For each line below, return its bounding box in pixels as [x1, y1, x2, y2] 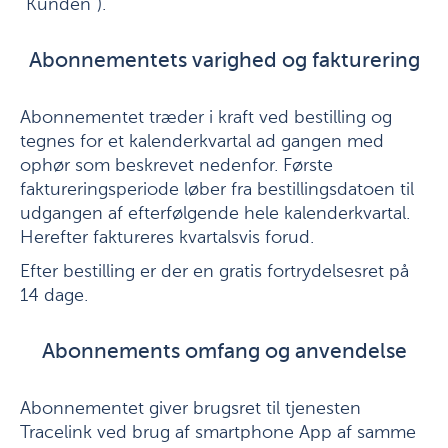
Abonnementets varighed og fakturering [28, 51, 420, 72]
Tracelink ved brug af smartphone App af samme [20, 424, 416, 442]
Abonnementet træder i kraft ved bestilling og [20, 109, 392, 127]
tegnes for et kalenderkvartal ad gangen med [20, 133, 384, 151]
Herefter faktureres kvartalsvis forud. [20, 229, 314, 247]
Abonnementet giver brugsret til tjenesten [20, 400, 361, 418]
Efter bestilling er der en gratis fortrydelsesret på [20, 263, 409, 281]
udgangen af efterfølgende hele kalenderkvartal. [20, 205, 410, 223]
